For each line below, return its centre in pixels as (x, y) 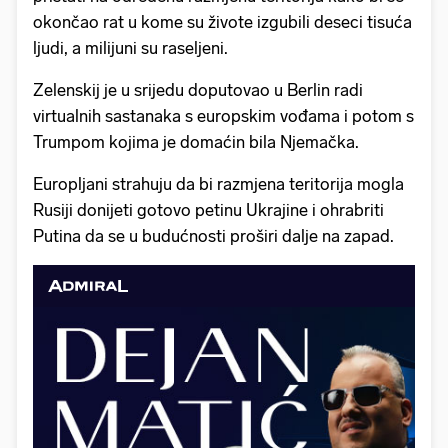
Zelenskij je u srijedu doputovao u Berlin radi (198, 90)
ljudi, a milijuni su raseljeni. (130, 48)
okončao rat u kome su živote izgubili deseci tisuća (222, 22)
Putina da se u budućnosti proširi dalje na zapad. (213, 236)
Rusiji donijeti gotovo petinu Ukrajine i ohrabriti (208, 210)
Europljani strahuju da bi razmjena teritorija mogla (218, 184)
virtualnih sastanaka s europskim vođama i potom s (223, 116)
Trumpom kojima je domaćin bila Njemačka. (196, 142)
